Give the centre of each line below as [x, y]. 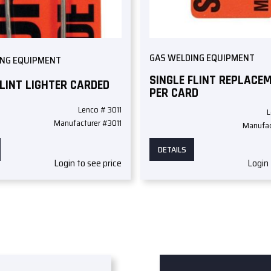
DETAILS [172, 150]
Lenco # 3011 [100, 109]
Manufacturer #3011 [87, 122]
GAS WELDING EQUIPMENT [202, 58]
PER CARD [174, 93]
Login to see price [87, 163]
